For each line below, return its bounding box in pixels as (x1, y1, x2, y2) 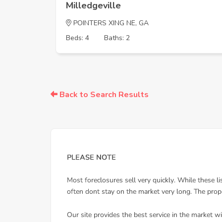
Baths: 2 (104, 33, 130, 43)
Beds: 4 (66, 33, 89, 43)
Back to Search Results (57, 89, 149, 100)
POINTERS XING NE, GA (71, 18, 149, 28)
